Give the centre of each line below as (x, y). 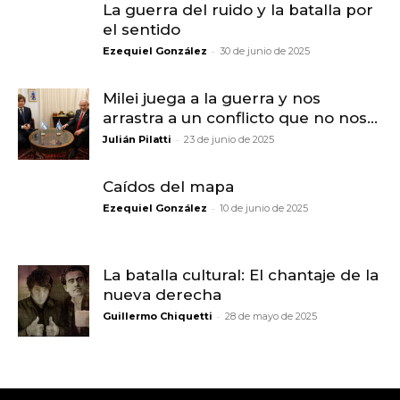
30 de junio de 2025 (265, 50)
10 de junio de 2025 (264, 208)
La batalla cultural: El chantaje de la (241, 275)
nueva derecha (162, 294)
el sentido (142, 29)
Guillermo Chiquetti (158, 316)
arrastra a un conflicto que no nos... (240, 117)
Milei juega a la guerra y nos (212, 98)
